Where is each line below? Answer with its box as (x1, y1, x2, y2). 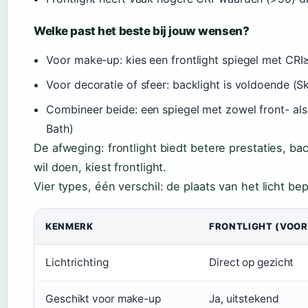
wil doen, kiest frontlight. (34, 160, 167, 175)
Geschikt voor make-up (45, 292, 161, 306)
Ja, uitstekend (209, 292, 279, 306)
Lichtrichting (45, 256, 109, 269)
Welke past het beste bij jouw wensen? (34, 24, 250, 38)
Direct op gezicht (209, 256, 294, 269)
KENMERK (45, 221, 93, 232)
